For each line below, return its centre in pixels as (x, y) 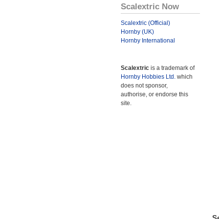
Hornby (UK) (137, 32)
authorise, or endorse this (154, 94)
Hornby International (148, 41)
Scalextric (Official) (145, 23)
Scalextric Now (150, 6)
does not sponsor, (144, 86)
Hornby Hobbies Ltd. (148, 77)
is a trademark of (172, 68)
